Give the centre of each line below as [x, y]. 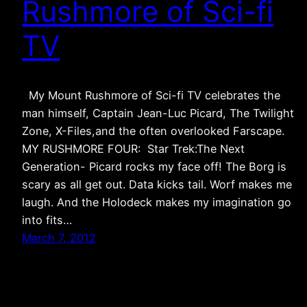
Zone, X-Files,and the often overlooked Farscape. [153, 131]
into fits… [47, 220]
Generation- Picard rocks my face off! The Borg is [154, 167]
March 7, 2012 [59, 238]
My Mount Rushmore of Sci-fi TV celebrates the [151, 96]
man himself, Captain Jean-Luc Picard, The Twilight [158, 113]
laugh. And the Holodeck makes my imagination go [157, 202]
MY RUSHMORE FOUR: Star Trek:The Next [133, 149]
